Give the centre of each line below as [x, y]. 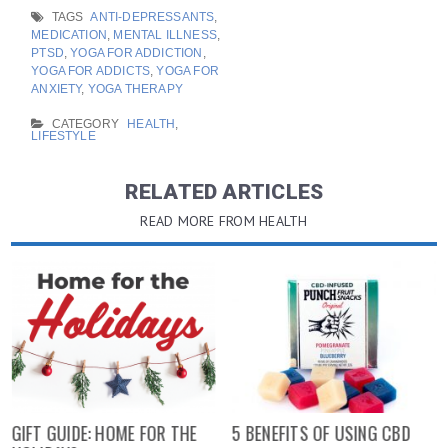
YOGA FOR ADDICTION [136, 52]
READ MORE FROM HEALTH [224, 220]
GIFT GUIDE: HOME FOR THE [104, 432]
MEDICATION [69, 34]
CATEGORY [84, 123]
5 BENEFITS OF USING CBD [321, 432]
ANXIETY [56, 88]
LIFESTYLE [63, 135]
